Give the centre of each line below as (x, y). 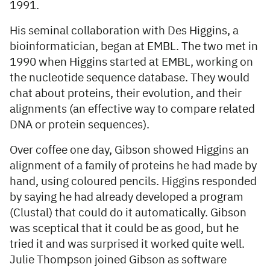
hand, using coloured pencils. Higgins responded (133, 182)
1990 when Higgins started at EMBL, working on (131, 63)
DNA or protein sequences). (81, 125)
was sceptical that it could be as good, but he (124, 229)
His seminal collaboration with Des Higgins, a (124, 31)
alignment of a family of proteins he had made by (133, 166)
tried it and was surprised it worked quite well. (127, 245)
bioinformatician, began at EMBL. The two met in (134, 47)
